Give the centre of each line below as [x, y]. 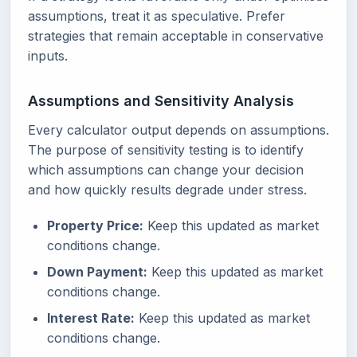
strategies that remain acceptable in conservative [176, 36]
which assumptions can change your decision [166, 170]
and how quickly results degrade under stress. [167, 190]
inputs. [48, 56]
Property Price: [95, 226]
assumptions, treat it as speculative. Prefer [157, 16]
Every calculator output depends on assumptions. [178, 130]
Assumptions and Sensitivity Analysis [161, 101]
